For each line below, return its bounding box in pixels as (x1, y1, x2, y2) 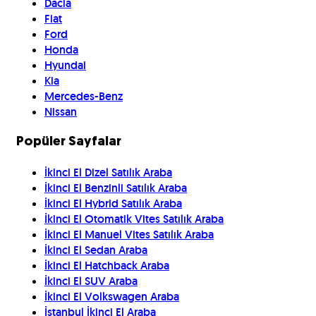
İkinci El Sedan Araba (44, 242, 147, 257)
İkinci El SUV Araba (44, 273, 138, 288)
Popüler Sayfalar (16, 135, 121, 149)
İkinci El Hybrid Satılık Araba (44, 195, 182, 211)
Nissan (44, 104, 77, 120)
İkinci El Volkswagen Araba (44, 288, 179, 304)
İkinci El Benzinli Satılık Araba (44, 180, 187, 195)
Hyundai (44, 58, 86, 73)
